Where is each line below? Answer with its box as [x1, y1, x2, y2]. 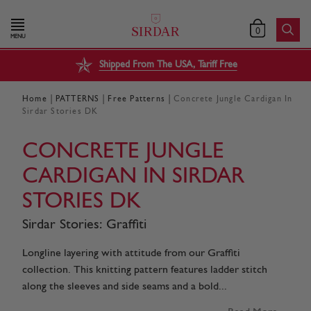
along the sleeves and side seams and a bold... [22, 280, 227, 292]
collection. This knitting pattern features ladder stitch [22, 264, 267, 276]
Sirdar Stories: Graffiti [22, 217, 146, 232]
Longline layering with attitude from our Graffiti [22, 247, 240, 259]
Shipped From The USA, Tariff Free [99, 60, 237, 71]
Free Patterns [108, 94, 166, 103]
